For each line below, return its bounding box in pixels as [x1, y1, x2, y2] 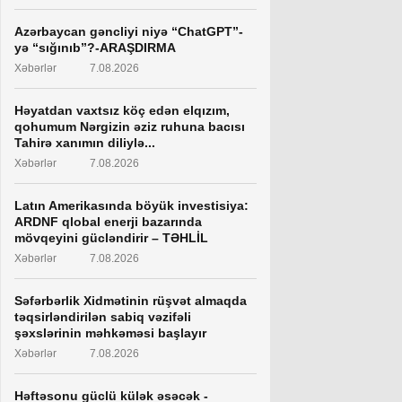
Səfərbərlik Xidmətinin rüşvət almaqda [14, 293, 247, 308]
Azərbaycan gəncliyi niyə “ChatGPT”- [14, 24, 243, 39]
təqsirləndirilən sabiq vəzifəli [14, 310, 191, 324]
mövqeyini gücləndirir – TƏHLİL [14, 231, 208, 245]
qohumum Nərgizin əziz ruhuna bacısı [14, 119, 245, 134]
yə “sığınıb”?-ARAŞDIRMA [14, 40, 176, 55]
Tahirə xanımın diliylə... [14, 135, 155, 150]
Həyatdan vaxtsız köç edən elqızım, [14, 103, 230, 118]
